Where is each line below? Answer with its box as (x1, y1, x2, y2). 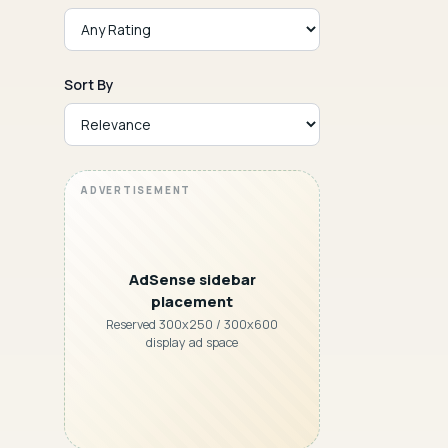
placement (151, 290, 233, 311)
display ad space (146, 334, 238, 352)
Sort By (64, 75, 114, 94)
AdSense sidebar (128, 268, 256, 289)
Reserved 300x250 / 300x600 (106, 316, 278, 334)
